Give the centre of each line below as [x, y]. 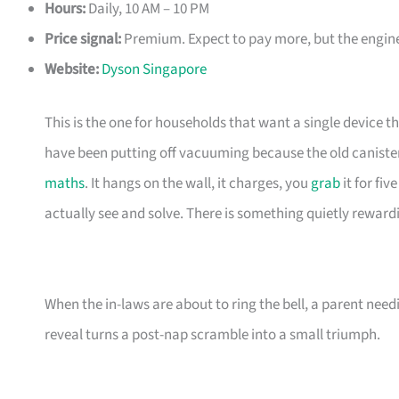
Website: [72, 70]
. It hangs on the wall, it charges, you [198, 183]
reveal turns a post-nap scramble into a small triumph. [212, 334]
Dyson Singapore [154, 70]
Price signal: [83, 40]
